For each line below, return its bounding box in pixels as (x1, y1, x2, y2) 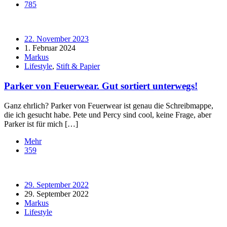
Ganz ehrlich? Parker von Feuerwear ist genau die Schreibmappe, (4, 101, 213, 110)
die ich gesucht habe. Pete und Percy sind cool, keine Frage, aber (4, 110, 211, 119)
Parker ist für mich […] (4, 119, 78, 128)
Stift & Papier (56, 62, 100, 71)
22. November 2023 (24, 34, 89, 44)
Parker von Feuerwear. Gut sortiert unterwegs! (4, 80, 198, 91)
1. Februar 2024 (24, 44, 75, 53)
